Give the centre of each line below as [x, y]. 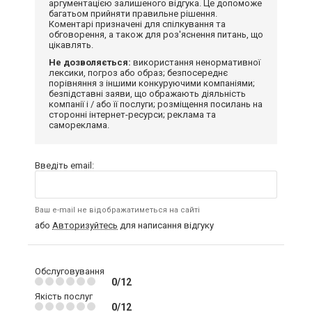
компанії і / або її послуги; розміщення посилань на [156, 104]
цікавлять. [71, 45]
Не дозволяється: [90, 62]
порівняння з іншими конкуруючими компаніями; [152, 83]
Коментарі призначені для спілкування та [137, 24]
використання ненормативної [196, 62]
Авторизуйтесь [85, 225]
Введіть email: [64, 165]
